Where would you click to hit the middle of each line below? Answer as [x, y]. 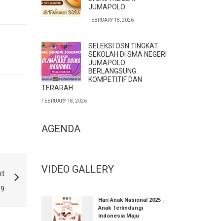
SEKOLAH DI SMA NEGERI [127, 54]
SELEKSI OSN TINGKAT [123, 46]
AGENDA [61, 129]
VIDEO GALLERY [77, 169]
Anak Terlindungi [120, 208]
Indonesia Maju [118, 216]
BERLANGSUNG [112, 71]
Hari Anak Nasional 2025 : [131, 200]
